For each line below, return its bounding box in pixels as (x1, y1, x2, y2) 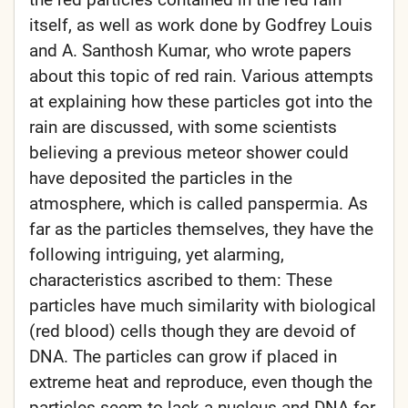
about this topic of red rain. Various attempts (29, 66, 373, 87)
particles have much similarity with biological (29, 295, 376, 317)
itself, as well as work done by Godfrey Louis (29, 15, 372, 36)
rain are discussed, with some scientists (29, 117, 337, 138)
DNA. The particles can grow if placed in (29, 346, 337, 368)
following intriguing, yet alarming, (29, 244, 284, 266)
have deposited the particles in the (29, 168, 292, 189)
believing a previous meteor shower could (29, 142, 349, 164)
